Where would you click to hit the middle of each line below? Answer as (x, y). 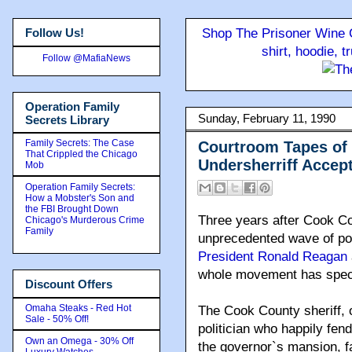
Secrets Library (67, 119)
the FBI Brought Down (72, 209)
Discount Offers (69, 284)
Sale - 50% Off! (57, 319)
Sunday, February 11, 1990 (267, 119)
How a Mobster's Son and (80, 198)
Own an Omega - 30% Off (79, 341)
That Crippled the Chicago (81, 154)
